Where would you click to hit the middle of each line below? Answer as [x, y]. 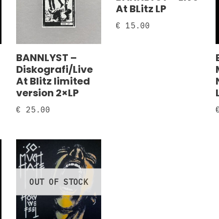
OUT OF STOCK [59, 182]
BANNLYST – [47, 57]
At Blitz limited [53, 81]
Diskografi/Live [55, 69]
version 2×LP [48, 93]
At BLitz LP [141, 9]
